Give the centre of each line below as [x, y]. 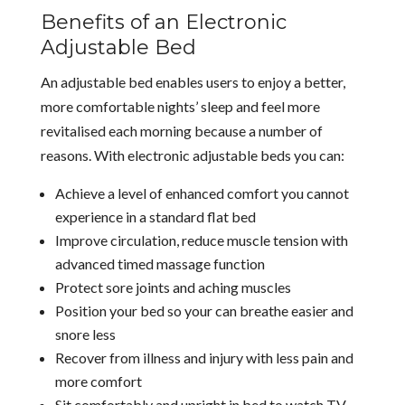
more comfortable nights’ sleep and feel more [180, 106]
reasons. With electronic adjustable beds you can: [192, 155]
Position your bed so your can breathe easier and [204, 310]
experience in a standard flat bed [155, 216]
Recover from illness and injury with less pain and [204, 357]
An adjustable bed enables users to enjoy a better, [193, 81]
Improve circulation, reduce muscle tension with [201, 240]
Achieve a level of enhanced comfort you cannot [202, 193]
